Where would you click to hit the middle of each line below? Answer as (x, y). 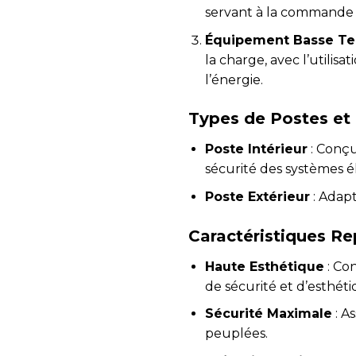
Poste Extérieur (257, 196)
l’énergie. (234, 79)
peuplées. (236, 334)
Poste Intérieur (256, 149)
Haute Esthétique (264, 266)
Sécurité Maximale (268, 314)
